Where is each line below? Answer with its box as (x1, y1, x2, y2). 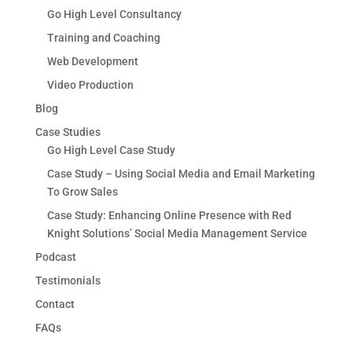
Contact (35, 297, 75, 310)
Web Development (46, 54, 138, 68)
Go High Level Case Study (46, 143, 175, 156)
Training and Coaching (46, 31, 160, 44)
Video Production (46, 78, 134, 91)
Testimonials (35, 273, 101, 287)
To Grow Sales (46, 185, 118, 198)
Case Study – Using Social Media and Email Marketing (46, 167, 315, 180)
